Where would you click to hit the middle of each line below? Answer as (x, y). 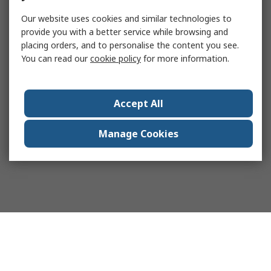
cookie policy (116, 58)
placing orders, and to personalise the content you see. (130, 45)
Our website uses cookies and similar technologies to (126, 18)
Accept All (139, 103)
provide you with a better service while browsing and (125, 32)
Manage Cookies (139, 134)
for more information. (185, 58)
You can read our (56, 58)
